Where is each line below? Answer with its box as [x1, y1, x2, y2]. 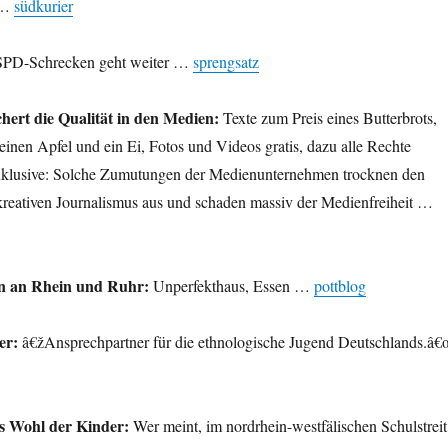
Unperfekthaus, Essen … [148, 275, 314, 297]
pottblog [313, 275, 366, 297]
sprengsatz [192, 51, 259, 73]
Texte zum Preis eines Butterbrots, [218, 107, 437, 129]
